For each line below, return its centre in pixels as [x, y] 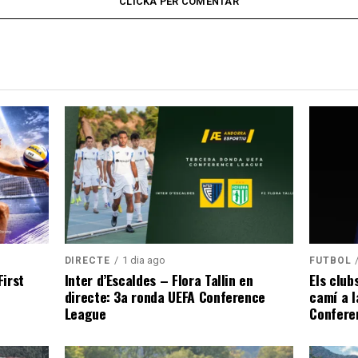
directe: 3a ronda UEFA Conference [165, 296]
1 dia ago [143, 260]
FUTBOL [330, 261]
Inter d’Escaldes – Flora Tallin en [159, 280]
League [85, 313]
